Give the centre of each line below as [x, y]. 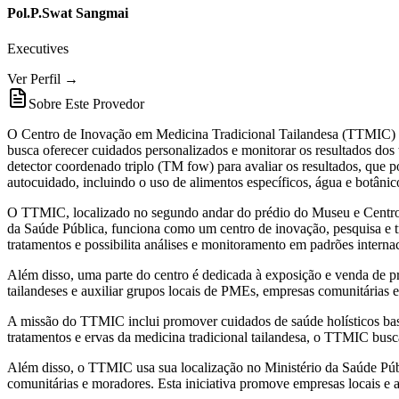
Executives [38, 48]
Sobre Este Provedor [86, 103]
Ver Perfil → [43, 78]
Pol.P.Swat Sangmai [68, 13]
